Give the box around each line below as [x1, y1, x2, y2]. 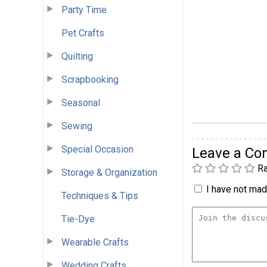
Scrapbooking [61, 73, 119, 85]
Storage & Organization [61, 166, 157, 178]
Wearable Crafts [61, 236, 129, 248]
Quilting [61, 50, 93, 62]
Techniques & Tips [61, 190, 138, 201]
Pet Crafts [61, 27, 104, 39]
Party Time [61, 4, 107, 15]
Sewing [61, 120, 92, 132]
